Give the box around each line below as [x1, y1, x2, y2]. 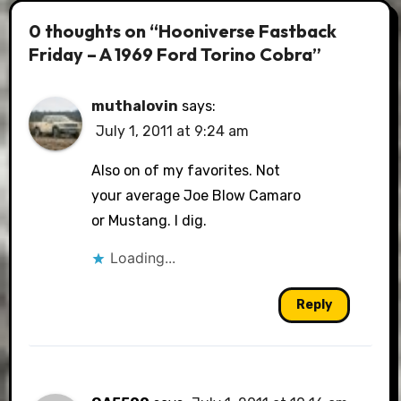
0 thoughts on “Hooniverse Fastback [29, 19, 337, 42]
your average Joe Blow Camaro [91, 187, 302, 204]
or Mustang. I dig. [91, 212, 208, 229]
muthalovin [91, 98, 179, 115]
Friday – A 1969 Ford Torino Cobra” [29, 42, 322, 65]
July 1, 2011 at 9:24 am [96, 123, 250, 140]
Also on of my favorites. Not [91, 162, 281, 179]
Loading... [110, 249, 176, 267]
